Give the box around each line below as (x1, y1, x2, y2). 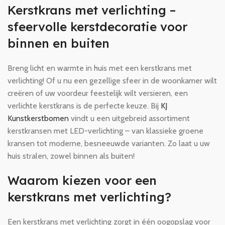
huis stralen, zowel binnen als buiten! (8, 151, 135, 161)
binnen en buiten (8, 36, 109, 51)
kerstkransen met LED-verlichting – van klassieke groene (8, 126, 203, 136)
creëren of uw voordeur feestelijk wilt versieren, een (8, 88, 188, 98)
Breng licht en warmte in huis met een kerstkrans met (8, 63, 192, 73)
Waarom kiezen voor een (8, 173, 157, 188)
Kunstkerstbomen (8, 114, 69, 123)
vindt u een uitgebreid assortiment (69, 114, 190, 123)
